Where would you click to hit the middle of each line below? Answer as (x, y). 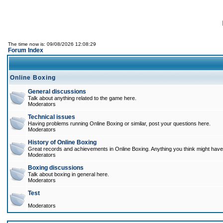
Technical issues (52, 117)
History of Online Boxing (62, 142)
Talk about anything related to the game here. (82, 98)
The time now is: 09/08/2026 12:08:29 (52, 44)
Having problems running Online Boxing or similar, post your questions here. (119, 123)
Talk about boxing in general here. (68, 174)
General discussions (57, 92)
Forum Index (26, 50)
